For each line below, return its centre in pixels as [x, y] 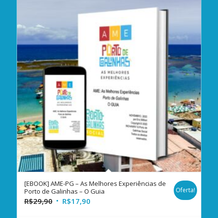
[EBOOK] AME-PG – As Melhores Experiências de [95, 184]
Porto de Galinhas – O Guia [64, 191]
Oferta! [186, 190]
